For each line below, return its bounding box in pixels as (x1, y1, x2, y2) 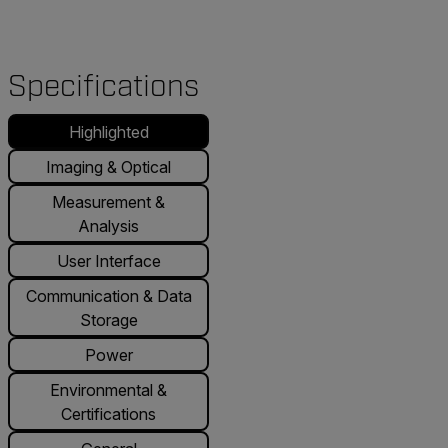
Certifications (61, 403, 156, 424)
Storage (79, 309, 138, 330)
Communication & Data (25, 285, 192, 306)
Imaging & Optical (46, 156, 171, 177)
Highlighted (68, 121, 149, 142)
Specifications (8, 68, 199, 106)
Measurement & (52, 191, 165, 212)
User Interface (56, 250, 161, 271)
